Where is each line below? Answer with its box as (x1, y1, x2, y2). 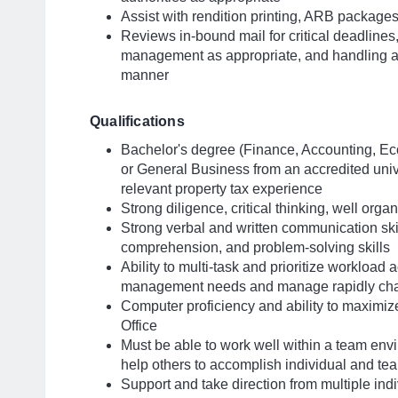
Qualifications (90, 114, 188, 129)
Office (121, 318, 157, 333)
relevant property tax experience (121, 181, 322, 196)
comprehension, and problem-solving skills (121, 240, 390, 255)
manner (121, 68, 169, 83)
